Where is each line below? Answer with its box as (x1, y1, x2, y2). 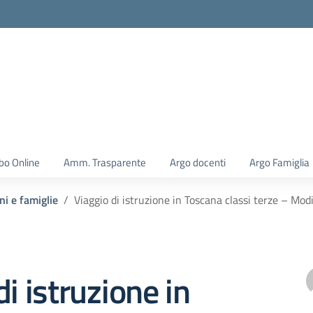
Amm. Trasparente (64, 154, 146, 170)
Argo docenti (170, 154, 226, 170)
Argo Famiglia (249, 154, 310, 170)
